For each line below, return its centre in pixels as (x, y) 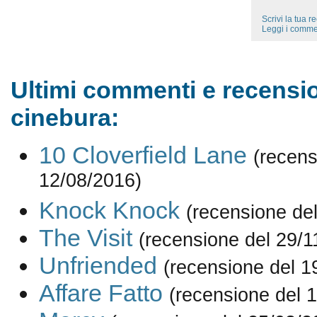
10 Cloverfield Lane (143, 155)
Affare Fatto (100, 293)
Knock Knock (109, 211)
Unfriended (98, 266)
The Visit (85, 238)
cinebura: (64, 117)
